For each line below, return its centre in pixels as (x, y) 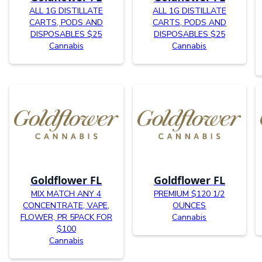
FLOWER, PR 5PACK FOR (66, 218)
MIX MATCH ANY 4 (66, 194)
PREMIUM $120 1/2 (189, 194)
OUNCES (189, 206)
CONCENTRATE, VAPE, (66, 206)
